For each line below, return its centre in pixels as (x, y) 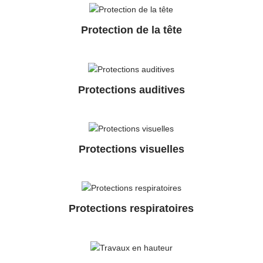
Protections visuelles (131, 149)
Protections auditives (131, 90)
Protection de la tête (131, 30)
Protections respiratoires (131, 209)
